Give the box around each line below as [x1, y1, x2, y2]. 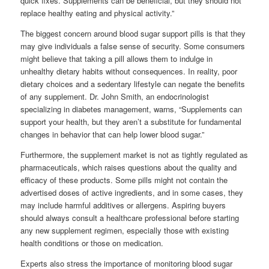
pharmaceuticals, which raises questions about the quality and [20, 162, 237, 173]
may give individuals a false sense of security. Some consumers [20, 40, 246, 52]
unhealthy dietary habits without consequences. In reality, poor [20, 65, 238, 77]
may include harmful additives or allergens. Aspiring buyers [20, 199, 226, 211]
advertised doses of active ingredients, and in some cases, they [20, 187, 244, 198]
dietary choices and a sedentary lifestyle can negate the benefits [20, 78, 246, 89]
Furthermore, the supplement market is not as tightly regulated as [20, 149, 249, 160]
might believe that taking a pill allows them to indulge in [20, 53, 213, 64]
